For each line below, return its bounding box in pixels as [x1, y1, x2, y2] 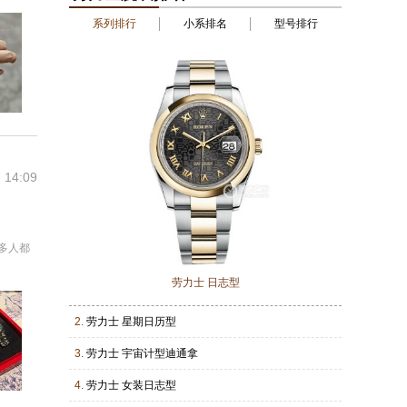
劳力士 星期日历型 [86, 315, 176, 328]
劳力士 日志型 [171, 276, 240, 289]
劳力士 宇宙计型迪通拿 [86, 347, 198, 360]
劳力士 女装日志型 [86, 379, 176, 392]
